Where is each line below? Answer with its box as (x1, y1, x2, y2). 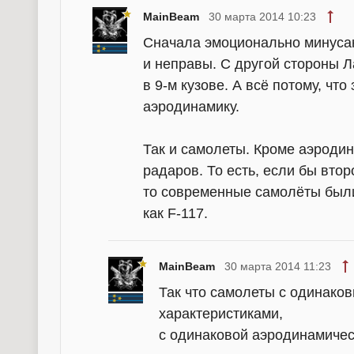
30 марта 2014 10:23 (209, 10, 316, 23)
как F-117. (143, 205, 208, 221)
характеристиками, (159, 306, 283, 322)
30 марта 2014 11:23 (224, 260, 331, 273)
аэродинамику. (143, 99, 239, 115)
